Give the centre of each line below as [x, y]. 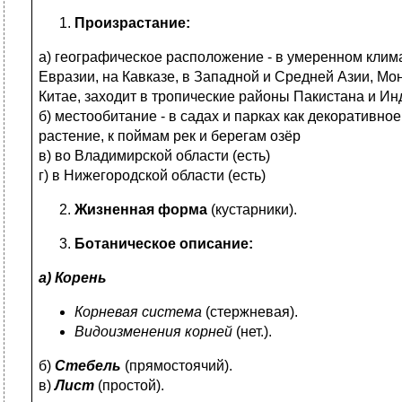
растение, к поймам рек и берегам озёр [170, 136]
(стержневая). [250, 312]
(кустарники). [252, 210]
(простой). [129, 385]
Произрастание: [132, 23]
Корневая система [138, 312]
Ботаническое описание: [164, 244]
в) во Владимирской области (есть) [154, 156]
